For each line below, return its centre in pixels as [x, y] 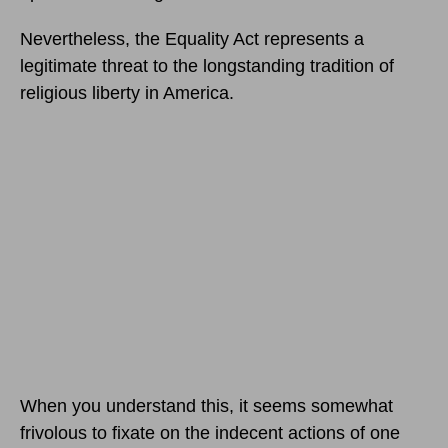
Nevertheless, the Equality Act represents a [192, 38]
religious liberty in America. [127, 92]
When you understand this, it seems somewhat [206, 405]
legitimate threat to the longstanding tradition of [207, 65]
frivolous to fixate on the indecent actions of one [210, 432]
